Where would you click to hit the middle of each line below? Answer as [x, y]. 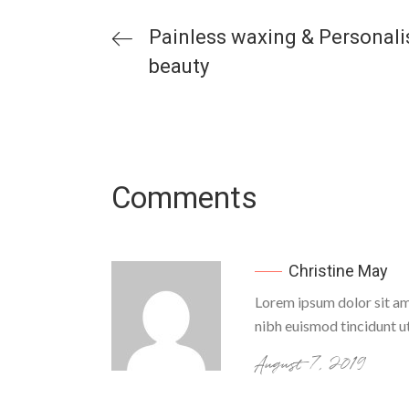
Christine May [336, 270]
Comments [184, 197]
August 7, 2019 [310, 364]
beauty [179, 66]
